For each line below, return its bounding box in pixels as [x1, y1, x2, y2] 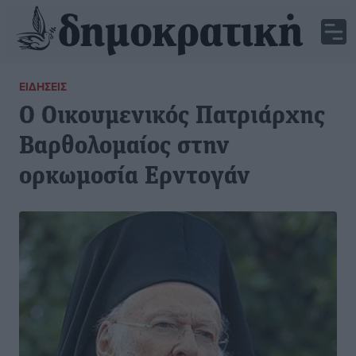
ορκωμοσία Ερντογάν [19, 164, 250, 190]
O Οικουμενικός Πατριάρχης [19, 104, 325, 130]
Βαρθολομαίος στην [19, 134, 230, 160]
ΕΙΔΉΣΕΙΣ [19, 79, 67, 95]
